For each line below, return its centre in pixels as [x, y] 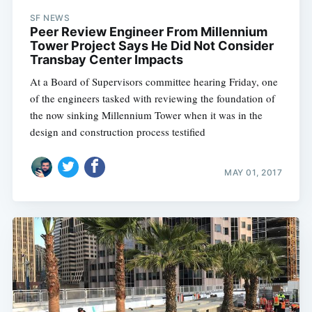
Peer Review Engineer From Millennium [148, 31]
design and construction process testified [117, 131]
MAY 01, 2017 [253, 173]
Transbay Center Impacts [106, 59]
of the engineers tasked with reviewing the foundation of [152, 98]
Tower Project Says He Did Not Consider [151, 45]
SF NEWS [50, 17]
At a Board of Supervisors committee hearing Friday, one [154, 81]
